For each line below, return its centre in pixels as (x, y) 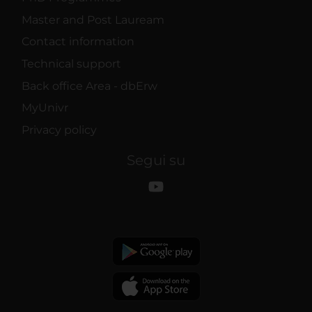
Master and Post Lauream (93, 19)
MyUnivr (45, 108)
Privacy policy (59, 130)
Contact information (78, 42)
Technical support (71, 64)
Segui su (156, 160)
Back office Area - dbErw (89, 86)
